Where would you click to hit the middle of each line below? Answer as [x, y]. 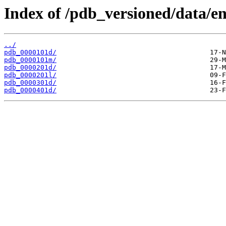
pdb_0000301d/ [30, 83]
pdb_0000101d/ [30, 52]
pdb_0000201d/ [30, 68]
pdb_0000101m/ [30, 60]
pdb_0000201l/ [30, 75]
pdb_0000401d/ [30, 90]
